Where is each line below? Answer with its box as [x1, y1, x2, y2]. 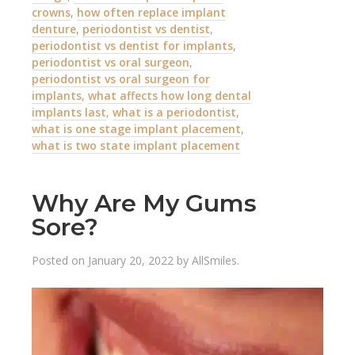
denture [32, 21, 76, 36]
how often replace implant [77, 4, 226, 20]
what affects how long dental [88, 87, 251, 103]
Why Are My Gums [32, 188, 257, 218]
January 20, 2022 [88, 252, 174, 268]
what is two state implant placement [32, 137, 240, 153]
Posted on [32, 252, 88, 268]
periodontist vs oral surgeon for [32, 71, 210, 86]
